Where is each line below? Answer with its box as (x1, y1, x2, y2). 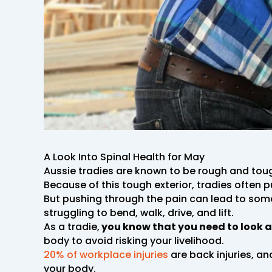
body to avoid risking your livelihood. (44, 233, 224, 248)
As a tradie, (44, 219, 100, 234)
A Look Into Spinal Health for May (44, 149, 205, 164)
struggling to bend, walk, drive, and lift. (44, 205, 234, 220)
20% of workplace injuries (44, 247, 168, 262)
